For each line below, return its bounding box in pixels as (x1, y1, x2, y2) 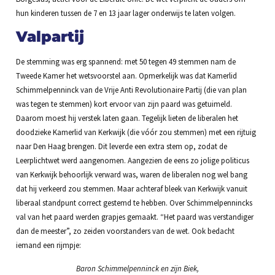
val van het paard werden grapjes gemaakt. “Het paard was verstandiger (15, 212, 254, 222)
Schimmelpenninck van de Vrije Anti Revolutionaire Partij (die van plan (15, 85, 247, 95)
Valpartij (15, 28, 84, 46)
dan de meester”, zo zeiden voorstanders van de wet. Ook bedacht (15, 226, 234, 236)
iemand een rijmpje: (15, 240, 81, 250)
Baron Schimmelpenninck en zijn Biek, (76, 263, 199, 273)
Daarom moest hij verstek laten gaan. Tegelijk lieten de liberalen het (15, 113, 238, 123)
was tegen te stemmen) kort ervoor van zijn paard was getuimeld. (15, 99, 232, 109)
